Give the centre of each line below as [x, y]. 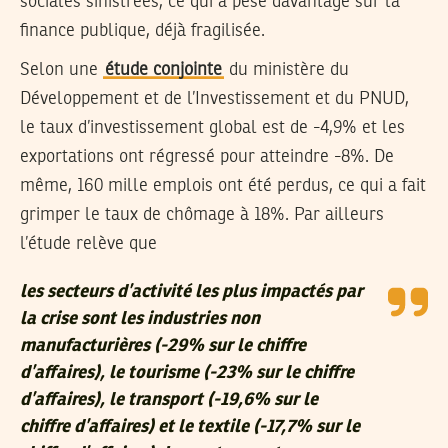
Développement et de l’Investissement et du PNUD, [214, 98]
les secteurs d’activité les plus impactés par [191, 291]
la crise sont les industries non [140, 318]
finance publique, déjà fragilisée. [142, 30]
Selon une [61, 69]
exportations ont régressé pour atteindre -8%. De [207, 156]
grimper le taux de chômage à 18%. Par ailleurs [202, 214]
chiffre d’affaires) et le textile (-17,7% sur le [190, 426]
